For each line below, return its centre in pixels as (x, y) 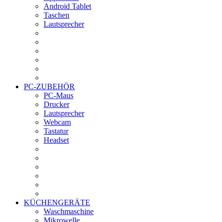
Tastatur (56, 131)
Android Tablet (67, 6)
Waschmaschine (69, 211)
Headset (56, 140)
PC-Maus (58, 95)
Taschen (56, 15)
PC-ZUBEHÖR (49, 86)
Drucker (56, 104)
